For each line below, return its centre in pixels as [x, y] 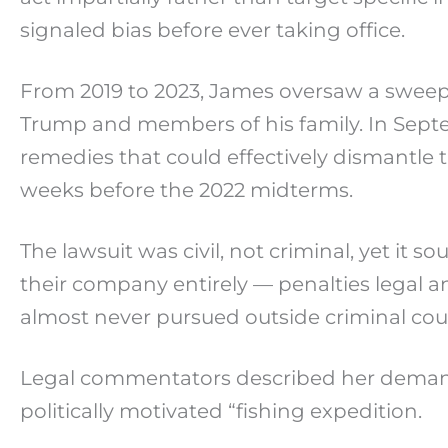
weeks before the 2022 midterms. [186, 189]
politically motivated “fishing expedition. [221, 410]
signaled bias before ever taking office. [212, 29]
